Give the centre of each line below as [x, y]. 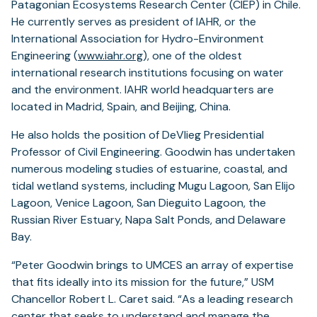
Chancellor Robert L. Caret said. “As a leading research [152, 299]
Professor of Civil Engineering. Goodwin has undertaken [153, 152]
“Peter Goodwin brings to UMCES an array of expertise [152, 265]
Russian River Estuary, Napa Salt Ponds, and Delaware [149, 220]
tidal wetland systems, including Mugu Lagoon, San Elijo [153, 186]
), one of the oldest [192, 56]
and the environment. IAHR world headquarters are [143, 90]
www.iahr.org [110, 56]
